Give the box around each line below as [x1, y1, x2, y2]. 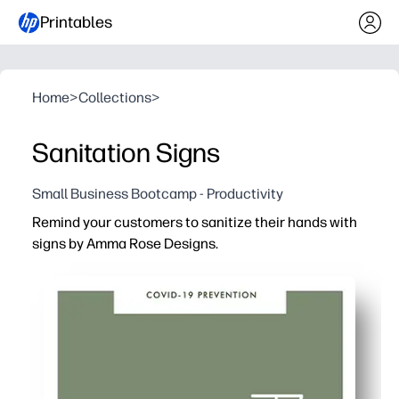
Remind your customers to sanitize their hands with [32, 214, 357, 231]
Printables [40, 12, 112, 32]
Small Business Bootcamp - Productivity [32, 185, 283, 202]
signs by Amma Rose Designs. [32, 235, 218, 252]
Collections [78, 89, 151, 106]
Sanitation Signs [32, 136, 220, 169]
